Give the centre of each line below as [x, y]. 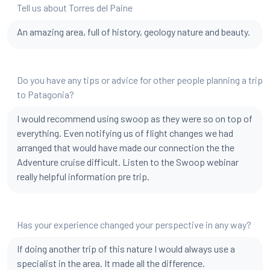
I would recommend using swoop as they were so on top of [135, 118]
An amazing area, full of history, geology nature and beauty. [133, 32]
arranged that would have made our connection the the [126, 147]
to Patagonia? [46, 94]
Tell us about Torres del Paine [75, 8]
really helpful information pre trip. [83, 176]
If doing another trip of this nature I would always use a [126, 249]
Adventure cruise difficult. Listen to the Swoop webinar [128, 162]
